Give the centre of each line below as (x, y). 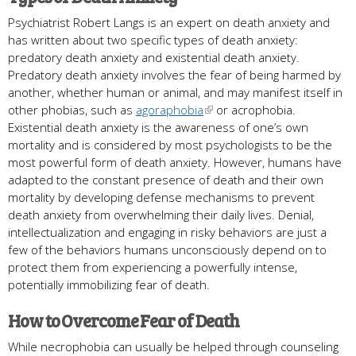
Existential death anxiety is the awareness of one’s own (158, 127)
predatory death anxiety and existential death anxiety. (154, 57)
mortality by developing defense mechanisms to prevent (161, 197)
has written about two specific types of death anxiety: (153, 39)
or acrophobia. (254, 109)
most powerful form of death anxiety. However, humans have (175, 162)
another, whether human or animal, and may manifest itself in (175, 92)
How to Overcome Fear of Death (124, 320)
